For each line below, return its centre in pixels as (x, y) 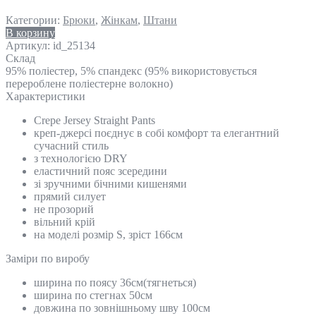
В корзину (30, 32)
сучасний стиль (71, 145)
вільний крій (65, 221)
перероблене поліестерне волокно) (89, 83)
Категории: (34, 20)
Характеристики (45, 96)
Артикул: (28, 45)
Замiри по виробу (48, 258)
